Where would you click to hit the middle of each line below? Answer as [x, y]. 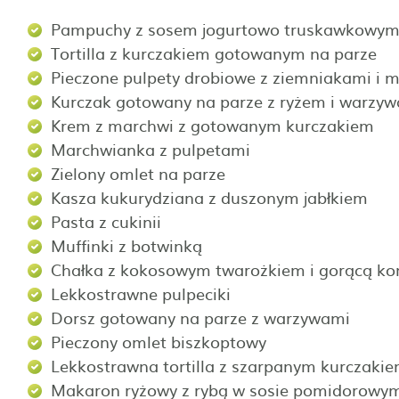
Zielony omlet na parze [138, 173]
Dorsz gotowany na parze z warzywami [203, 317]
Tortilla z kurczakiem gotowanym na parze [214, 53]
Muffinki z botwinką [126, 245]
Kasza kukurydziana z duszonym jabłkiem [209, 197]
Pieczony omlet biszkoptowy [161, 341]
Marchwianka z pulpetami [151, 149]
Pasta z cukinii [106, 221]
